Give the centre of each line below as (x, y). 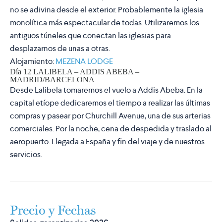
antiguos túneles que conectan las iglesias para (90, 36)
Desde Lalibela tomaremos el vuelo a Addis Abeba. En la (106, 90)
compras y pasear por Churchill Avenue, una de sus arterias (110, 116)
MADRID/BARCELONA (52, 80)
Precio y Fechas (53, 210)
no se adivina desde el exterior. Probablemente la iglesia (107, 10)
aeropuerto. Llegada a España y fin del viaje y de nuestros (107, 142)
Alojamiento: (33, 61)
